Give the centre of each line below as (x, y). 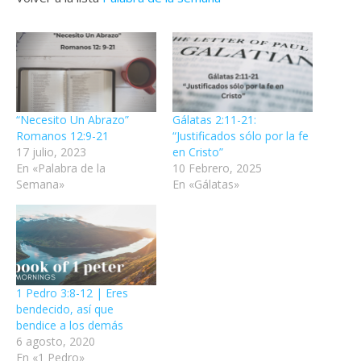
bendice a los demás (70, 325)
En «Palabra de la (61, 168)
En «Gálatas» (206, 185)
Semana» (40, 185)
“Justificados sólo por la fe (241, 136)
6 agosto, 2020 (56, 341)
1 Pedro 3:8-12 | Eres (72, 293)
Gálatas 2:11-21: (214, 120)
